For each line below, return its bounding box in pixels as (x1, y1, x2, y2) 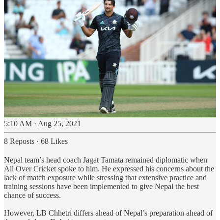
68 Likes (41, 137, 68, 146)
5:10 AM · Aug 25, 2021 (4, 119, 81, 128)
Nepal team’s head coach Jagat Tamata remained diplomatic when (4, 156, 207, 165)
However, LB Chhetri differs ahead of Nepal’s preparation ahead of (4, 209, 213, 218)
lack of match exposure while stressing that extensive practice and (4, 173, 207, 182)
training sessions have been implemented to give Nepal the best (4, 182, 199, 191)
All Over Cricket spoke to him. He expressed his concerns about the (4, 165, 214, 173)
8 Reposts (4, 137, 34, 146)
